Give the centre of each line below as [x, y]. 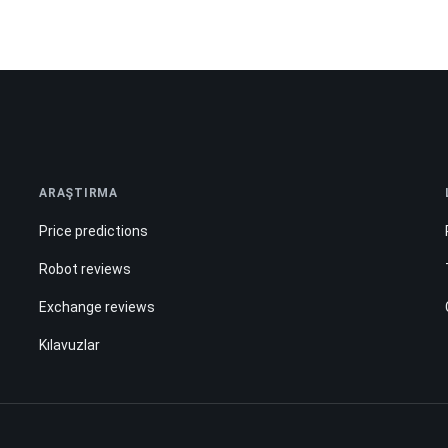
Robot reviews [85, 268]
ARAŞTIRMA [78, 192]
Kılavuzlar [70, 344]
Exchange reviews [97, 306]
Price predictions [94, 230]
